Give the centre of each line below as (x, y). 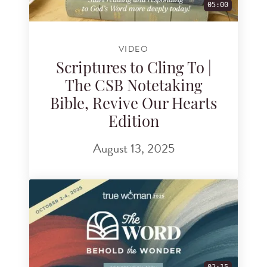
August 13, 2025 (133, 148)
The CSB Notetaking (133, 88)
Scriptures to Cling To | (133, 70)
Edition (133, 123)
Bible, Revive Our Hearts (133, 105)
